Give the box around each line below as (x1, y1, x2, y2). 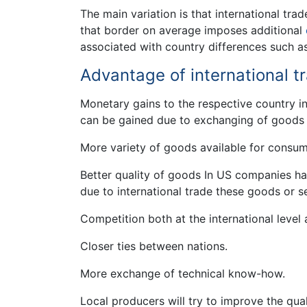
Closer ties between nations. (80, 238, 228, 253)
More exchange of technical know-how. (80, 266, 285, 280)
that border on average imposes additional (80, 23, 306, 38)
